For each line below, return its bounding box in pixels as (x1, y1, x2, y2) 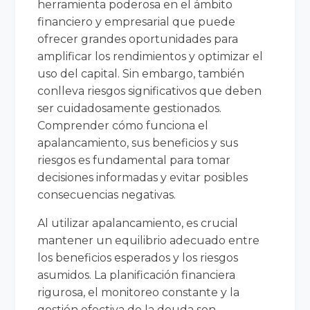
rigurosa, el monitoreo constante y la (37, 285, 240, 299)
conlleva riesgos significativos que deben (37, 84, 262, 98)
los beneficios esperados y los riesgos (37, 250, 239, 264)
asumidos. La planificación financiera (37, 268, 236, 282)
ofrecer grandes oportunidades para (37, 32, 239, 46)
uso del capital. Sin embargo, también (37, 66, 245, 80)
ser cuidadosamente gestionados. (37, 101, 222, 115)
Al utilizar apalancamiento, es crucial (37, 216, 239, 230)
